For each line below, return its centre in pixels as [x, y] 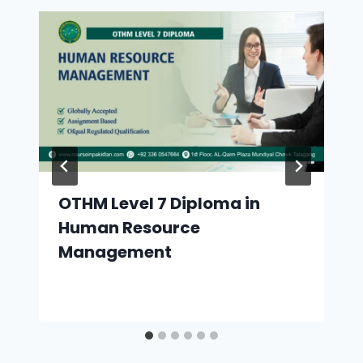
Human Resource [129, 227]
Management [115, 252]
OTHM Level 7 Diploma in [159, 203]
